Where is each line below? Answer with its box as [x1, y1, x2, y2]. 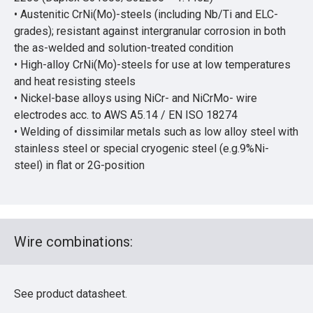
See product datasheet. [14, 286, 127, 300]
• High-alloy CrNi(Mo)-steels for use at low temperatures [14, 57, 291, 71]
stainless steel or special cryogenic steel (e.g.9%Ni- [14, 141, 269, 155]
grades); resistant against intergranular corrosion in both [14, 24, 286, 38]
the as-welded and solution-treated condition [14, 41, 233, 54]
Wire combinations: [14, 233, 133, 250]
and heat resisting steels [14, 74, 136, 88]
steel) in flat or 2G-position [14, 158, 145, 172]
